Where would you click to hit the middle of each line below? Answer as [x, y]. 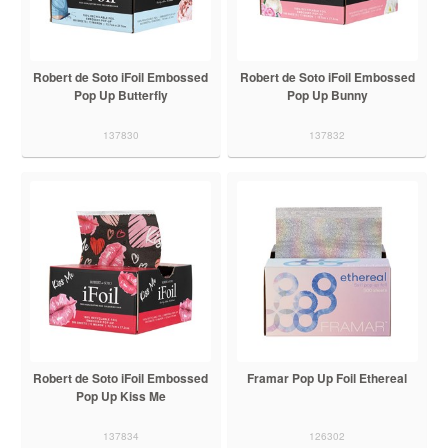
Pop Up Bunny [327, 95]
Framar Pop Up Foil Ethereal [327, 378]
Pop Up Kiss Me [120, 396]
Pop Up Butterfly [120, 95]
